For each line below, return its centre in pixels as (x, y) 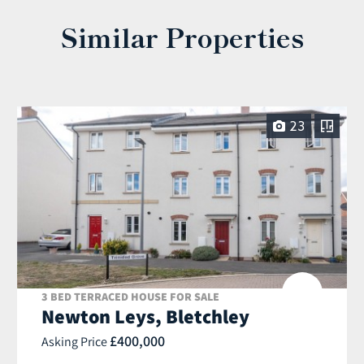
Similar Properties (182, 36)
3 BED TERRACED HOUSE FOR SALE (130, 297)
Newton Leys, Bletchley (145, 316)
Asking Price (76, 342)
